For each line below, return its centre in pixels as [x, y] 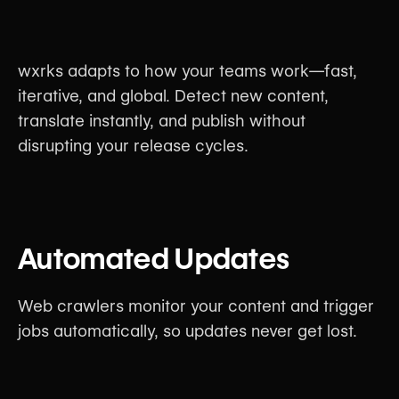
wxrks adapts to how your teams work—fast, [187, 71]
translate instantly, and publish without [162, 121]
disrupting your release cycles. [133, 146]
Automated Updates [154, 259]
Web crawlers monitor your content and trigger [196, 306]
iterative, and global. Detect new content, [173, 96]
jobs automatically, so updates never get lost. [187, 331]
